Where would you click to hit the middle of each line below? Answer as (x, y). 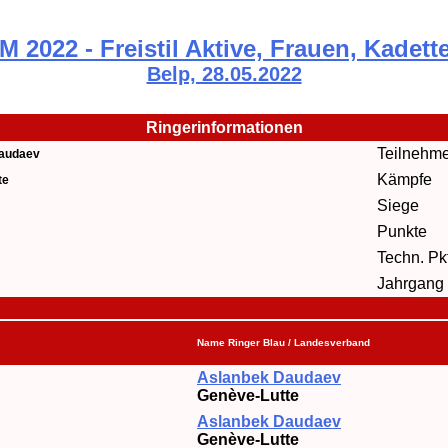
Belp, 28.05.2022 (224, 74)
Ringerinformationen (224, 127)
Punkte (402, 231)
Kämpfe (404, 179)
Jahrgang (410, 283)
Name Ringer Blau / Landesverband (283, 342)
